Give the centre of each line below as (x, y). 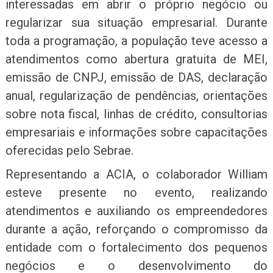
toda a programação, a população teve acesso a (136, 41)
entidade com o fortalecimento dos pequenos (136, 248)
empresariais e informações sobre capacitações (136, 133)
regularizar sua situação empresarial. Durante (136, 23)
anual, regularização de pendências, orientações (136, 96)
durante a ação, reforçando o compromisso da (136, 229)
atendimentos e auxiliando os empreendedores (136, 211)
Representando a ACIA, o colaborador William (136, 175)
